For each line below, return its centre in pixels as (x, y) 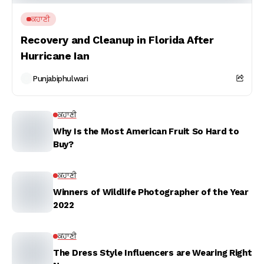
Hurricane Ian (55, 56)
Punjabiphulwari (60, 78)
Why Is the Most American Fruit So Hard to (146, 131)
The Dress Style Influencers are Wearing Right (153, 253)
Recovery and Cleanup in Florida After (117, 40)
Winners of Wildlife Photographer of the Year (151, 192)
